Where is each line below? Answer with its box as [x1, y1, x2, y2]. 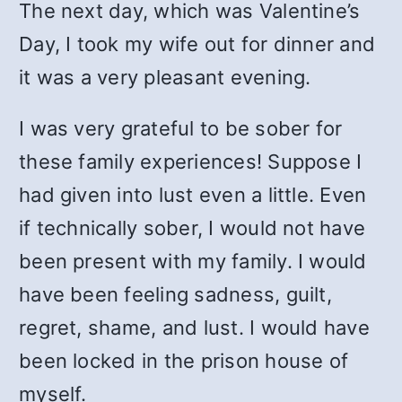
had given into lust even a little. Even [19, 183, 367, 206]
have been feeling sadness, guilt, [19, 283, 332, 306]
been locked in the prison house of [19, 349, 349, 372]
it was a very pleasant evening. [19, 66, 311, 89]
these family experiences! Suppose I [19, 150, 363, 173]
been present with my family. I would [19, 249, 367, 273]
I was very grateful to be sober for [19, 117, 343, 140]
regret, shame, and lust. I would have [19, 316, 370, 339]
